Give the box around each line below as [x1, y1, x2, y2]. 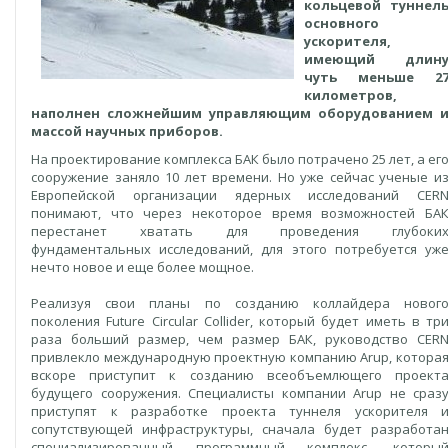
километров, [304, 86, 397, 104]
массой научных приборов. [31, 122, 223, 140]
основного [304, 14, 379, 32]
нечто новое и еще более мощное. [31, 258, 254, 276]
